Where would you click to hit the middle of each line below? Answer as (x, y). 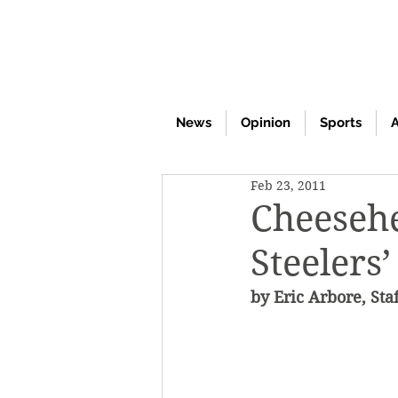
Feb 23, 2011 (288, 185)
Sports (341, 123)
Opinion (266, 123)
